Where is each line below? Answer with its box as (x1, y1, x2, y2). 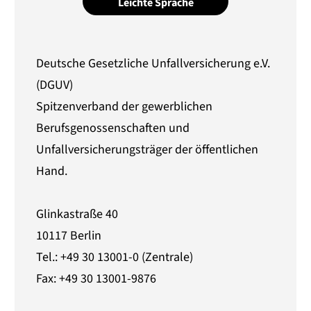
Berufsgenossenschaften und (36, 119, 190, 137)
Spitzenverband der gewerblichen (36, 97, 213, 115)
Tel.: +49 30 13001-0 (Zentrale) (36, 249, 194, 267)
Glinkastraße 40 (36, 205, 119, 224)
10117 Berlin (36, 227, 102, 245)
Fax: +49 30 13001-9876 (36, 270, 157, 288)
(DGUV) (36, 76, 74, 94)
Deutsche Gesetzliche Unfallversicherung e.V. (36, 54, 271, 72)
